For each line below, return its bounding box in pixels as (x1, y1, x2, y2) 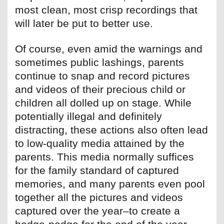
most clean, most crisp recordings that (15, 4, 197, 16)
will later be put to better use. (15, 17, 153, 29)
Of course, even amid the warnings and (15, 43, 202, 55)
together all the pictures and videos (15, 191, 183, 203)
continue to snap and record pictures (15, 70, 190, 82)
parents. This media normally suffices (15, 151, 194, 163)
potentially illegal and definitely (15, 110, 162, 122)
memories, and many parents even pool (15, 178, 205, 190)
